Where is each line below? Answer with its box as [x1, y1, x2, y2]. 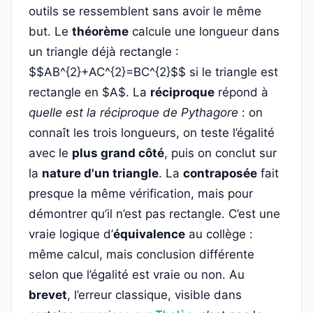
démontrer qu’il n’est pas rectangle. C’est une [29, 207, 280, 221]
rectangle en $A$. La [29, 85, 150, 99]
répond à [214, 85, 268, 99]
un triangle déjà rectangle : [29, 45, 179, 59]
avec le [29, 146, 72, 160]
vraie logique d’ [29, 227, 113, 241]
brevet [29, 288, 67, 302]
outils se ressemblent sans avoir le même [29, 4, 261, 18]
